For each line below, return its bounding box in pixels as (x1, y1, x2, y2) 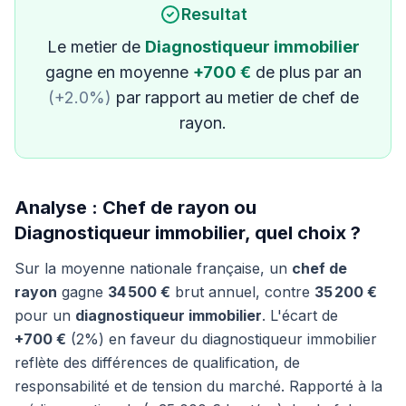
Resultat (180, 5, 247, 24)
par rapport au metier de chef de (111, 88, 359, 107)
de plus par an (250, 63, 362, 82)
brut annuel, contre (170, 283, 314, 301)
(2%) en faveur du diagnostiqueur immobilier (66, 330, 377, 348)
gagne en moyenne (44, 63, 193, 82)
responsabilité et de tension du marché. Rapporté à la (14, 377, 382, 395)
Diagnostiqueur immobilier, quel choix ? (14, 222, 361, 244)
